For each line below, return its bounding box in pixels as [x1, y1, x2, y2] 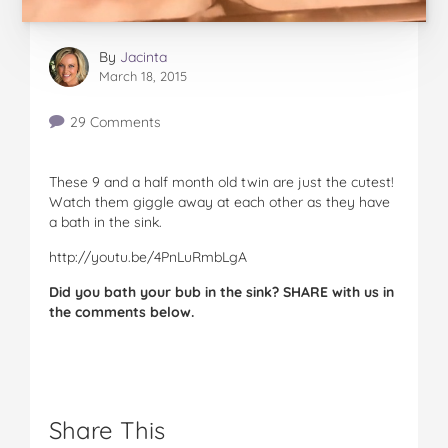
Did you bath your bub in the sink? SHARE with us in [49, 282, 394, 301]
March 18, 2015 [99, 67, 187, 84]
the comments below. [49, 302, 194, 321]
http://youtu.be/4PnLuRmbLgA [49, 247, 247, 266]
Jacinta [120, 47, 167, 66]
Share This [49, 414, 165, 445]
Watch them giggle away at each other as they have [49, 192, 390, 211]
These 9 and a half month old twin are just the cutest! [49, 172, 394, 191]
